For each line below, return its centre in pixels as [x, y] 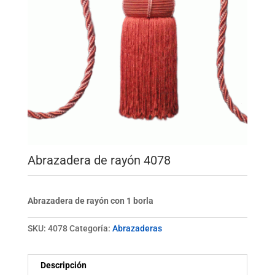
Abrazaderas [137, 229]
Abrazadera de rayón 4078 [99, 161]
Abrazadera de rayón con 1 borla [90, 201]
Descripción [63, 265]
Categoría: [91, 229]
